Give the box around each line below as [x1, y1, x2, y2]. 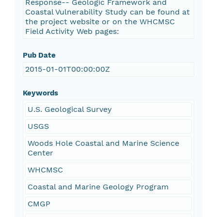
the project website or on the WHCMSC [25, 17, 175, 27]
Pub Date [22, 51, 56, 60]
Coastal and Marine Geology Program [27, 182, 169, 192]
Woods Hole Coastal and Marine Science [27, 139, 179, 148]
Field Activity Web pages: [25, 27, 119, 36]
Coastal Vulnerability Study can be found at [25, 7, 190, 17]
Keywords [22, 89, 58, 98]
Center [27, 148, 53, 158]
